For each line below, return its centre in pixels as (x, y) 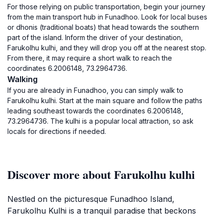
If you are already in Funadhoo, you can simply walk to (95, 90)
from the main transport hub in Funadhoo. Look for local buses (107, 17)
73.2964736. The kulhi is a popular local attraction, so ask (100, 121)
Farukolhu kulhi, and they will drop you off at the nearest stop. (107, 48)
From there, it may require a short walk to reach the (90, 58)
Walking (22, 79)
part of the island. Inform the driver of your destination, (95, 37)
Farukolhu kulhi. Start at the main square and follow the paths (105, 100)
